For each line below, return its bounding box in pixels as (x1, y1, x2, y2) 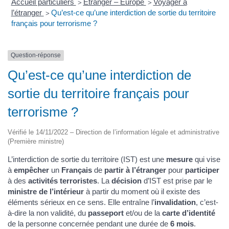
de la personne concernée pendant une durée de (8, 219, 168, 228)
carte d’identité (162, 208, 215, 217)
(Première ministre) (8, 137, 64, 145)
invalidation (154, 197, 196, 207)
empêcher (14, 165, 49, 174)
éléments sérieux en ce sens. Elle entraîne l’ (8, 197, 154, 207)
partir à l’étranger (104, 165, 166, 174)
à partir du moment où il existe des (84, 187, 200, 196)
